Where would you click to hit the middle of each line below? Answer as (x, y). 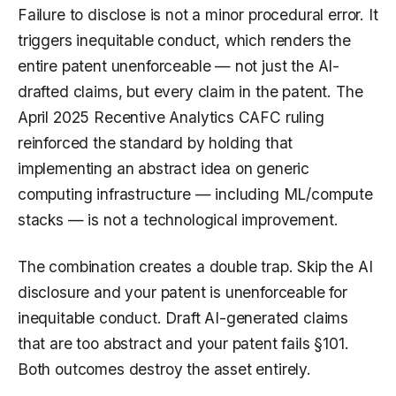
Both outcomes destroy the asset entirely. (164, 369)
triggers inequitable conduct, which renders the (184, 41)
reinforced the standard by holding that (156, 143)
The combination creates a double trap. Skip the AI (195, 267)
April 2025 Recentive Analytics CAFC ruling (171, 118)
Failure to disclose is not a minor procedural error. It (198, 15)
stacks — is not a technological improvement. (178, 220)
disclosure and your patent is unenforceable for (183, 293)
